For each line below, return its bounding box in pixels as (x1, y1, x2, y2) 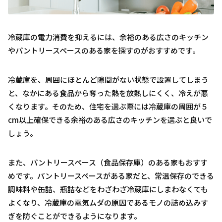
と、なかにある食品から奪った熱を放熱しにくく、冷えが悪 (8, 87, 208, 98)
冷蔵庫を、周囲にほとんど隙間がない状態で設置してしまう (8, 74, 209, 85)
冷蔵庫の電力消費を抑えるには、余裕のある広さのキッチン (8, 31, 209, 42)
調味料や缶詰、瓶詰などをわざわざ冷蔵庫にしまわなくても (8, 183, 208, 194)
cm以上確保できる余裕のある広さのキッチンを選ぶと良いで (8, 114, 212, 125)
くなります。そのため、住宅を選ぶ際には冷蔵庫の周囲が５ (8, 101, 208, 111)
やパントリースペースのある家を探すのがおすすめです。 (8, 45, 200, 55)
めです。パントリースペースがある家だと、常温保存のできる (8, 170, 214, 181)
